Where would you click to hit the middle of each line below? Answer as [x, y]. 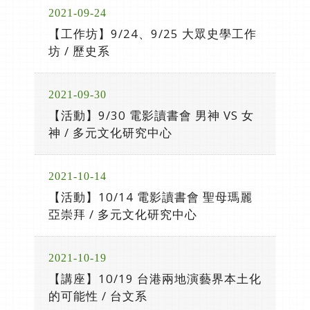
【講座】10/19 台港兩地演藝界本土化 [155, 279]
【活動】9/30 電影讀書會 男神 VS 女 [151, 115]
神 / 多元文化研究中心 [110, 133]
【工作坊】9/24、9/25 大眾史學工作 [153, 34]
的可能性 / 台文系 [98, 296]
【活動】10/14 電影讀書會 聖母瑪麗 [151, 197]
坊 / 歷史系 [79, 51]
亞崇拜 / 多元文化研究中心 [123, 214]
